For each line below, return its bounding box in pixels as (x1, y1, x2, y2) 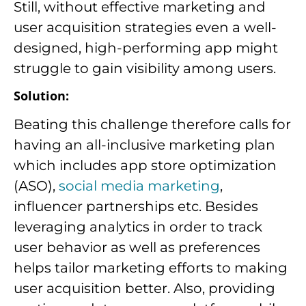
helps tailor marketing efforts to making (14, 259, 288, 276)
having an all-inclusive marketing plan (14, 136, 275, 153)
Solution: (14, 87, 69, 104)
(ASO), (14, 177, 59, 194)
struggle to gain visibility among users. (14, 60, 276, 77)
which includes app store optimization (14, 156, 277, 173)
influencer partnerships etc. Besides (14, 197, 258, 214)
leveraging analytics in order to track (14, 218, 262, 235)
